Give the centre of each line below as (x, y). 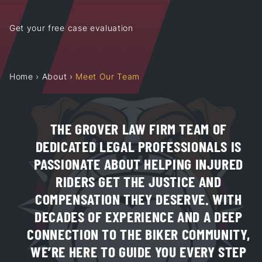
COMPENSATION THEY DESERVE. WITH (138, 198)
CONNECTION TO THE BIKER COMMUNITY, (139, 233)
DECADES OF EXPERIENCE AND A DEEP (139, 216)
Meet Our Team (108, 76)
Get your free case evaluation (71, 27)
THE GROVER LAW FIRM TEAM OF (138, 128)
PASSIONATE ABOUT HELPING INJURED (139, 163)
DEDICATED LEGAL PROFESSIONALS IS (139, 146)
